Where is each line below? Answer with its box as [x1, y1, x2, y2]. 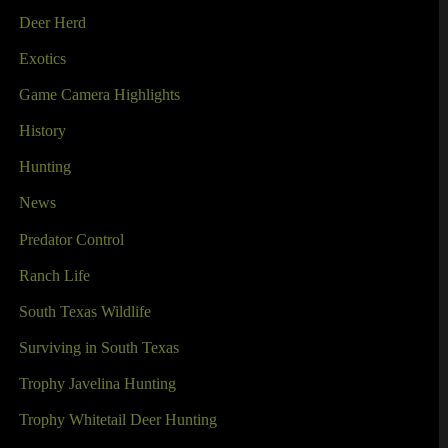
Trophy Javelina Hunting [18, 373, 176, 393]
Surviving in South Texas [18, 337, 179, 357]
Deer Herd [18, 12, 86, 32]
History [18, 121, 66, 141]
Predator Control [18, 229, 124, 249]
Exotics [18, 49, 66, 69]
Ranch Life [18, 265, 90, 285]
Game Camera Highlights [18, 85, 180, 105]
